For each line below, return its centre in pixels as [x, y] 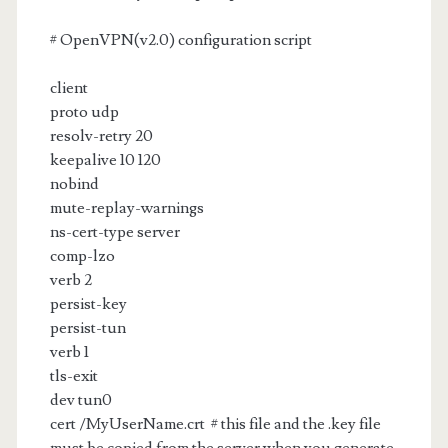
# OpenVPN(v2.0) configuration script [180, 40]
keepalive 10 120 [105, 160]
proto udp [84, 112]
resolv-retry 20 [101, 136]
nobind [74, 184]
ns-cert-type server [114, 232]
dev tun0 [80, 400]
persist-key [88, 304]
